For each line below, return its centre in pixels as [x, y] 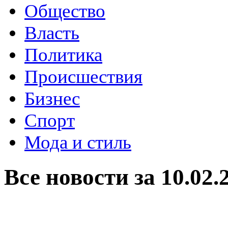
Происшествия [83, 77]
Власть [52, 33]
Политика [63, 55]
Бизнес [52, 98]
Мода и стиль [78, 142]
